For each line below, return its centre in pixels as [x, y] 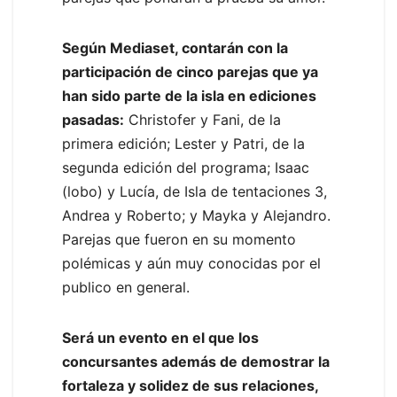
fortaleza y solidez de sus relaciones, [190, 386]
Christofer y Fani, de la [202, 120]
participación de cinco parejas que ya [190, 72]
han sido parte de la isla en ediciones [189, 96]
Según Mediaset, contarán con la [175, 48]
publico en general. [126, 288]
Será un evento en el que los [160, 338]
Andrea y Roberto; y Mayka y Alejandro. [196, 216]
